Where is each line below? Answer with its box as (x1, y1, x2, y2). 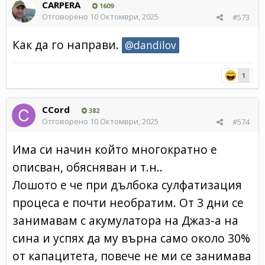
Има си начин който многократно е (12, 141, 217, 157)
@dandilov (125, 38, 176, 52)
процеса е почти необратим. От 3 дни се (12, 194, 244, 211)
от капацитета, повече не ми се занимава (12, 247, 251, 264)
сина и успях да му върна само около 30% (12, 230, 250, 246)
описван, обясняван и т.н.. (12, 159, 163, 175)
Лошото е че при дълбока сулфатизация (12, 176, 242, 193)
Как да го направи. (12, 36, 122, 53)
